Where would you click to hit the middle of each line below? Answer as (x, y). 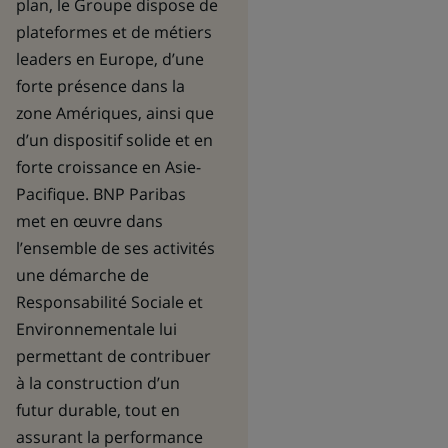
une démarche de (82, 275)
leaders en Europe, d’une (109, 59)
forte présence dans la (100, 86)
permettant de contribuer (113, 356)
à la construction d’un (97, 383)
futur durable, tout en (97, 410)
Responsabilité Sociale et (109, 302)
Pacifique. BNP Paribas (100, 194)
